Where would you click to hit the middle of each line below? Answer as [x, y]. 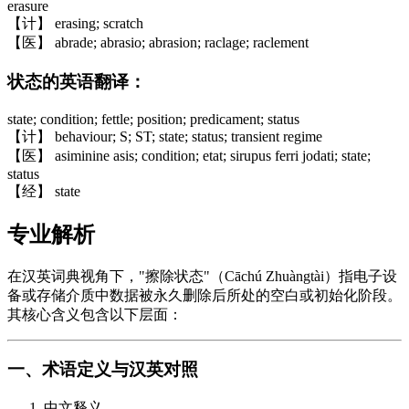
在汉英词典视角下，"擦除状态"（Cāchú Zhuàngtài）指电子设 [202, 276]
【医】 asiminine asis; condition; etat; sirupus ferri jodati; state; [189, 155]
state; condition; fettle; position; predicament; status [153, 119]
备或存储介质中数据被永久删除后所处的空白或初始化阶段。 [204, 295]
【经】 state [44, 191]
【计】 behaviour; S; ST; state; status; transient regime [165, 136]
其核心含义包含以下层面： [95, 314]
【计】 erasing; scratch [75, 24]
